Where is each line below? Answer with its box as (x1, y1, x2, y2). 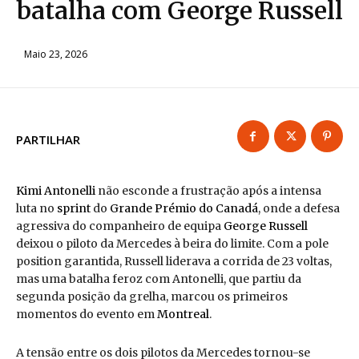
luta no (16, 201, 57, 216)
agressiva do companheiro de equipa (16, 219, 224, 234)
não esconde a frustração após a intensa (95, 184, 321, 199)
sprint (57, 201, 91, 216)
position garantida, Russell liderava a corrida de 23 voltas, (16, 254, 332, 269)
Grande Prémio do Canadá (110, 201, 258, 216)
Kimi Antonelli (16, 184, 95, 199)
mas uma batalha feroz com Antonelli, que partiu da (16, 272, 301, 287)
